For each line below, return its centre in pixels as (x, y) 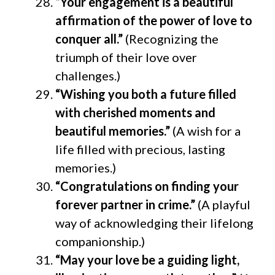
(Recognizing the (172, 38)
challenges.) (88, 75)
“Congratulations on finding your (147, 186)
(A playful (223, 204)
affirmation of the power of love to (154, 20)
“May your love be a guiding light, (147, 259)
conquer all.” (90, 38)
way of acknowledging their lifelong (154, 223)
